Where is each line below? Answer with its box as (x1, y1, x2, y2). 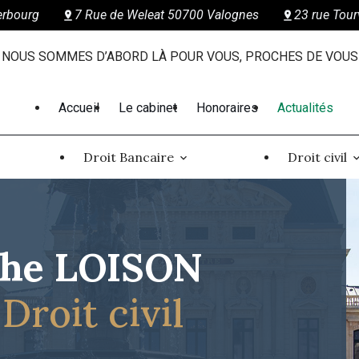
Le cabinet (118, 100, 177, 115)
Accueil (58, 100, 99, 115)
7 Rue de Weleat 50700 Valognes (74, 7, 259, 22)
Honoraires (196, 100, 258, 115)
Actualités (276, 100, 333, 115)
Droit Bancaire (83, 149, 174, 166)
